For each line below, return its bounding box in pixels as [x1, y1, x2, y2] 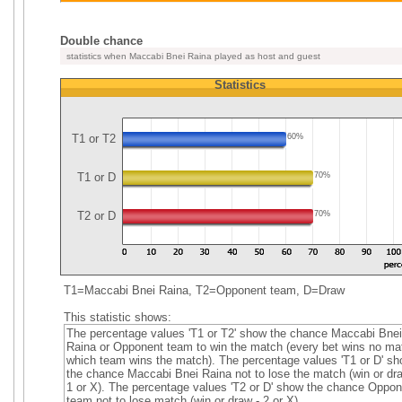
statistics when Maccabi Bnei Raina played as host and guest [64, 51, 320, 61]
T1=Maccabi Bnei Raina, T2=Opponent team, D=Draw [60, 284, 345, 297]
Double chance [60, 34, 143, 48]
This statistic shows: [63, 310, 171, 324]
